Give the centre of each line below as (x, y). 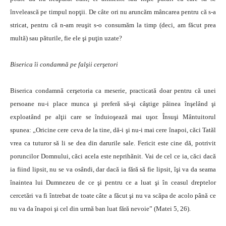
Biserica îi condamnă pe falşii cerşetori (64, 64)
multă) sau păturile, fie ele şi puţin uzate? (66, 38)
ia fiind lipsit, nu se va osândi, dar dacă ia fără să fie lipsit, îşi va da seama (113, 169)
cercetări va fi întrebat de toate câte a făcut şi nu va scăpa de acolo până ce (113, 195)
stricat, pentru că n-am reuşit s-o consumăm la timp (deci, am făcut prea (113, 25)
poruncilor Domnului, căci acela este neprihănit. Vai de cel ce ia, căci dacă (113, 156)
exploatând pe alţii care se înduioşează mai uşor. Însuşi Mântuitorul (113, 117)
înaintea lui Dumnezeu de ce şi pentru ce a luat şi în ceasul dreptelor (113, 182)
